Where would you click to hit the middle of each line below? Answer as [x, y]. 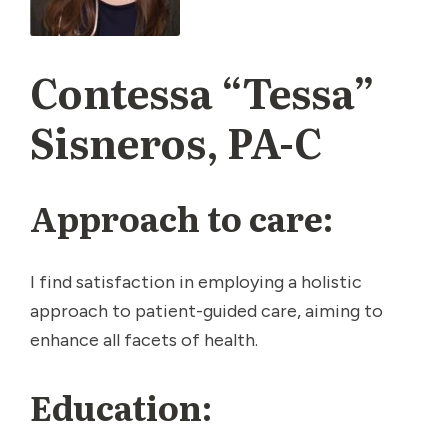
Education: [121, 405]
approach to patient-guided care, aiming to [206, 310]
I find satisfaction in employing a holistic [196, 281]
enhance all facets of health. [144, 339]
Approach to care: [181, 216]
